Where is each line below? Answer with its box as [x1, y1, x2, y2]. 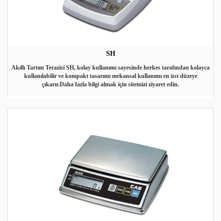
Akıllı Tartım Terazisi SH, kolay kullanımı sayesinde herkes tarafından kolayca [11, 64, 210, 71]
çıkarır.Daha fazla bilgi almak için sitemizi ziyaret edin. [42, 81, 179, 88]
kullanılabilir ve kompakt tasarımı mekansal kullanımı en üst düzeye [24, 73, 197, 79]
